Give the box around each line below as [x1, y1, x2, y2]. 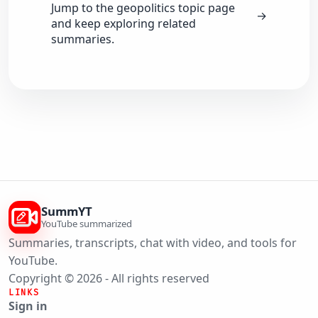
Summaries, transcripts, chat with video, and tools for [9, 234, 297, 251]
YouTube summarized [41, 216, 133, 230]
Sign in [9, 297, 48, 314]
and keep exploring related [51, 16, 196, 32]
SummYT [41, 202, 93, 219]
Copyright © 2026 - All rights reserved [9, 270, 209, 286]
